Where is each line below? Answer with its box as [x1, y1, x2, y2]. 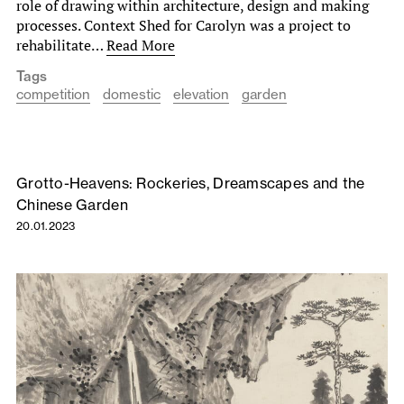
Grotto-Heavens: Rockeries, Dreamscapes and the [16, 174, 365, 193]
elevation [173, 86, 229, 104]
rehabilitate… [16, 35, 106, 56]
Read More [106, 35, 175, 56]
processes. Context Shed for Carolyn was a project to [16, 15, 351, 36]
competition [16, 86, 90, 104]
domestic [103, 86, 161, 104]
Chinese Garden [16, 196, 128, 215]
